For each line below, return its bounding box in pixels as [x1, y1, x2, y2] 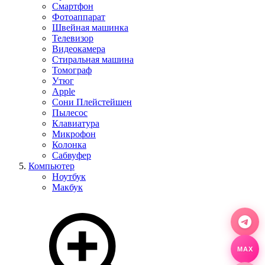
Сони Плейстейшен [52, 97, 132, 107]
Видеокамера [52, 44, 105, 54]
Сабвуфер [52, 150, 91, 160]
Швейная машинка [52, 22, 128, 33]
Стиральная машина [52, 54, 134, 64]
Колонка [52, 140, 86, 150]
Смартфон [52, 1, 93, 11]
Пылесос [52, 108, 88, 118]
